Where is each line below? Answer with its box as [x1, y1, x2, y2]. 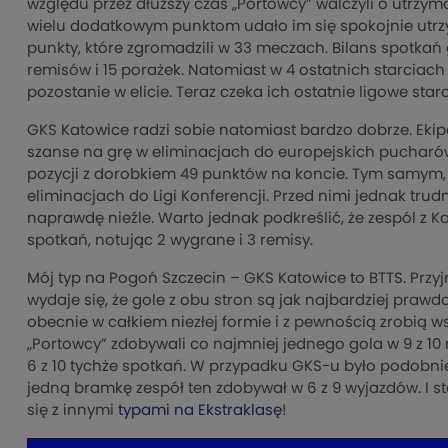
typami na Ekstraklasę [118, 403, 282, 419]
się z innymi [27, 403, 118, 419]
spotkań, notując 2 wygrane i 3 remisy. [27, 233, 313, 249]
